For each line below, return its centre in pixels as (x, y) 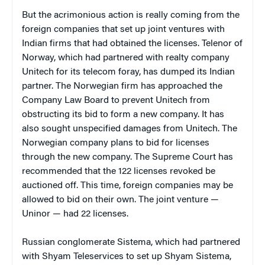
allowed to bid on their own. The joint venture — (120, 200)
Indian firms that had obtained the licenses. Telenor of (132, 43)
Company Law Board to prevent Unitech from (116, 100)
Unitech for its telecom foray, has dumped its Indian (128, 72)
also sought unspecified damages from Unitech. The (130, 129)
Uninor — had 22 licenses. (75, 214)
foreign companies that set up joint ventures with (123, 29)
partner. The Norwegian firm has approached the (122, 86)
